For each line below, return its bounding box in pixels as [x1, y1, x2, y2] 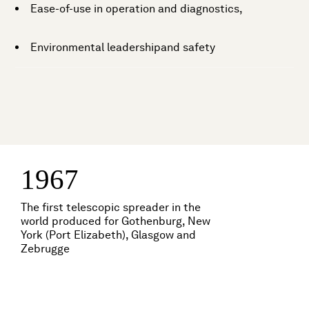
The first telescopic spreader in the [21, 201, 201, 214]
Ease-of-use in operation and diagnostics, [30, 2, 243, 15]
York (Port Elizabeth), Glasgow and [21, 228, 196, 241]
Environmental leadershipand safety [30, 41, 216, 54]
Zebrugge [21, 242, 70, 255]
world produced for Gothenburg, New [21, 215, 210, 228]
